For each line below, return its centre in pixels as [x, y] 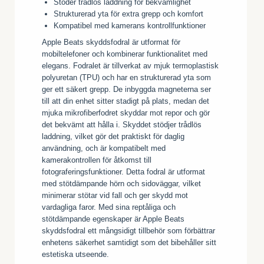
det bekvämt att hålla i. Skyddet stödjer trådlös [122, 124]
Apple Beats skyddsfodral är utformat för [111, 42]
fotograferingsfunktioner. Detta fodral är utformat [123, 171]
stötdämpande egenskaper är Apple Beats [113, 219]
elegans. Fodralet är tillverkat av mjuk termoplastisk [130, 65]
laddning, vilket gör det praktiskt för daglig [113, 136]
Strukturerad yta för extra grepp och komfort [128, 14]
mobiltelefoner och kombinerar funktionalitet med [125, 54]
